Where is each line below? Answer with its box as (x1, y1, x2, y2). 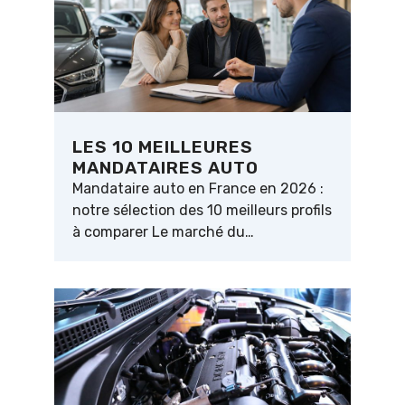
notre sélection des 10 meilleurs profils (72, 202, 332, 220)
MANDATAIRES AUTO (72, 157, 259, 179)
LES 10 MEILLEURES (72, 137, 253, 158)
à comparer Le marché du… (72, 223, 254, 241)
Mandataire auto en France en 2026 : (72, 180, 324, 198)
